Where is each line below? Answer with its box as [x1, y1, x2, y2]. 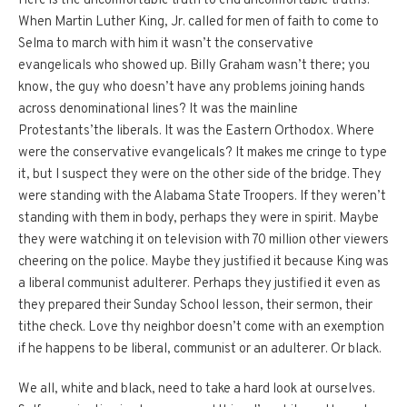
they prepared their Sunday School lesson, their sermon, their [18, 297, 372, 315]
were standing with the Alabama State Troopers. [18, 188, 297, 206]
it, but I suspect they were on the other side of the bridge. [18, 166, 350, 184]
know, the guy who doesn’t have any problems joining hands [18, 79, 365, 97]
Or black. [331, 341, 382, 359]
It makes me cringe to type [235, 144, 387, 163]
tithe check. [18, 319, 85, 337]
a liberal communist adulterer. [18, 275, 193, 293]
